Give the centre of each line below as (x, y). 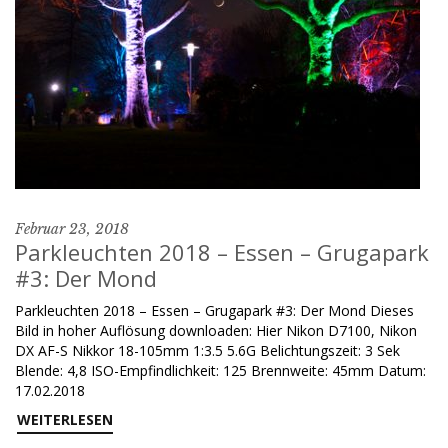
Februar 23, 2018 (72, 229)
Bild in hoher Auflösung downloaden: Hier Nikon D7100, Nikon (216, 330)
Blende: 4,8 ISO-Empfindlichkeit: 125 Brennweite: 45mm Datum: (220, 370)
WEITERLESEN (65, 419)
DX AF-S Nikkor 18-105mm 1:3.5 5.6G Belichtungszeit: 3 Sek (207, 350)
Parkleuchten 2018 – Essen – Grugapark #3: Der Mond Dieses (214, 310)
